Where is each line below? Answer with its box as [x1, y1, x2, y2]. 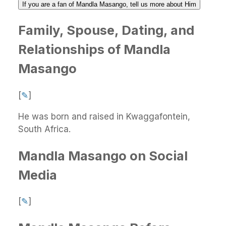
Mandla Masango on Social [18, 147, 188, 163]
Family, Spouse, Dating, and [18, 22, 194, 38]
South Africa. [18, 124, 73, 134]
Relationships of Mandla [18, 41, 171, 58]
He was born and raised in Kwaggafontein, [18, 111, 190, 122]
